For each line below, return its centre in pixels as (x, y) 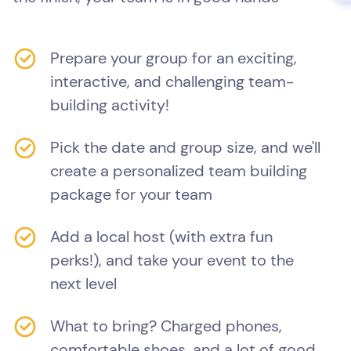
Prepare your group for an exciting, (174, 58)
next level (83, 284)
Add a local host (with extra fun (161, 237)
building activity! (110, 105)
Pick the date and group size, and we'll (185, 148)
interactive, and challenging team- (172, 82)
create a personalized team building (179, 171)
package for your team (131, 195)
